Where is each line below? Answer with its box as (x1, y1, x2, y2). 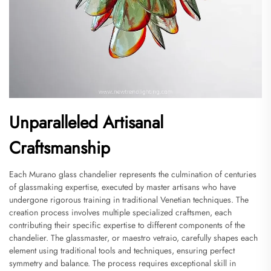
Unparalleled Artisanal (9, 109, 163, 135)
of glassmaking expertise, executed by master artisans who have (9, 180, 236, 193)
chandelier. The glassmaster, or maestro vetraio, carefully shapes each (9, 231, 258, 244)
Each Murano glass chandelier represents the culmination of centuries (9, 168, 256, 180)
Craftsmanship (9, 135, 110, 160)
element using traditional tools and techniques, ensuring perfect (9, 244, 235, 256)
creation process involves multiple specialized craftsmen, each (9, 206, 232, 218)
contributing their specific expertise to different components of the (9, 218, 245, 231)
